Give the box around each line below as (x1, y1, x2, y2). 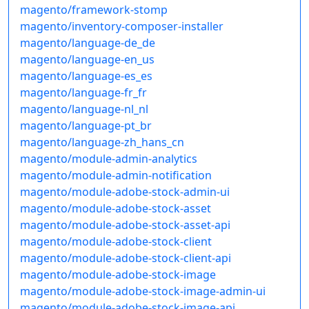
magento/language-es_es (20, 68, 152, 84)
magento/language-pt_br (20, 118, 152, 134)
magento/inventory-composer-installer (20, 19, 223, 34)
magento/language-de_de (20, 35, 155, 51)
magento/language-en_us (20, 52, 154, 68)
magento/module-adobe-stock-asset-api (20, 217, 230, 233)
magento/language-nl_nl (20, 101, 148, 117)
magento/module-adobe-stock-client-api (20, 250, 231, 266)
